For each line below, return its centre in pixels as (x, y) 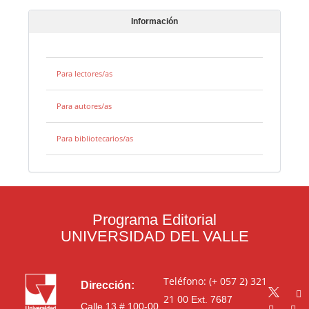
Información (154, 22)
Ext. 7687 (210, 300)
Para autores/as (84, 106)
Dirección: (108, 286)
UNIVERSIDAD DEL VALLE (154, 237)
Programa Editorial (154, 220)
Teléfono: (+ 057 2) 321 (215, 281)
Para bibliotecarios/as (95, 139)
